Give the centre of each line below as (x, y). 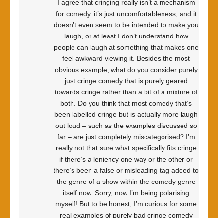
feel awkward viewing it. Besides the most (126, 58)
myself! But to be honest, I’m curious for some (126, 204)
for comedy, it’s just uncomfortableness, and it (126, 14)
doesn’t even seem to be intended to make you (126, 25)
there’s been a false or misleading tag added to (126, 170)
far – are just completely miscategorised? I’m (126, 137)
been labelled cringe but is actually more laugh (126, 114)
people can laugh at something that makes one (126, 47)
